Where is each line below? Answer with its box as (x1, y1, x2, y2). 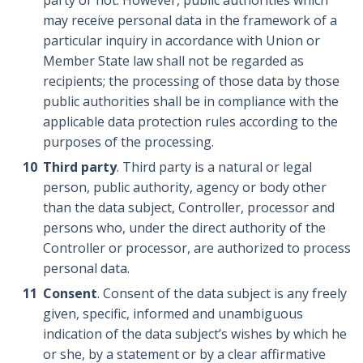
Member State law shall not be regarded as (43, 51, 305, 70)
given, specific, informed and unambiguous (43, 304, 304, 322)
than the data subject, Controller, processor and (43, 198, 335, 216)
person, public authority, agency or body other (43, 177, 327, 196)
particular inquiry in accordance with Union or (43, 31, 321, 49)
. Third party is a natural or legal (117, 157, 313, 176)
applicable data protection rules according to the (43, 112, 339, 130)
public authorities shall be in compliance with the (43, 92, 340, 110)
